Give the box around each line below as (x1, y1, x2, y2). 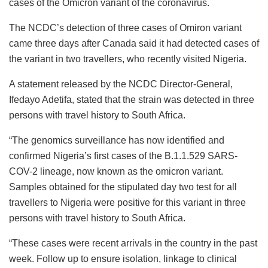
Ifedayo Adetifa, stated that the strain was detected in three (9, 94, 254, 105)
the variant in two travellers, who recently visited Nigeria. (9, 53, 246, 64)
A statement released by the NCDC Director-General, (9, 78, 233, 89)
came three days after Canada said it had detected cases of (9, 38, 259, 48)
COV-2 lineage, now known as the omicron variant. (9, 166, 223, 176)
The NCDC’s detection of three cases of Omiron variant (9, 22, 242, 33)
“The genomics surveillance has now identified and (9, 135, 224, 145)
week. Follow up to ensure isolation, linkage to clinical (9, 253, 237, 264)
